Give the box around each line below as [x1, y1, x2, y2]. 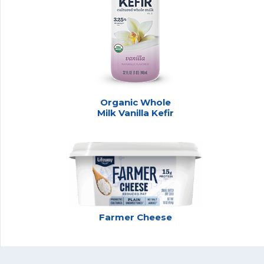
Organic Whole [100, 96, 171, 108]
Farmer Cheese [98, 211, 172, 223]
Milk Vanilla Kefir [97, 107, 174, 118]
